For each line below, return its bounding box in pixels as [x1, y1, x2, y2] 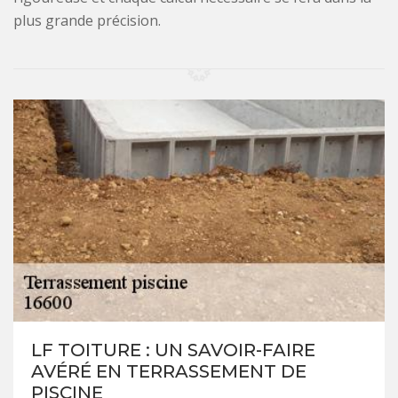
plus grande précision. [13, 11, 161, 31]
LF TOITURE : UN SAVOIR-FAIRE [31, 339, 315, 362]
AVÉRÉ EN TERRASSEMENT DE [31, 361, 306, 383]
